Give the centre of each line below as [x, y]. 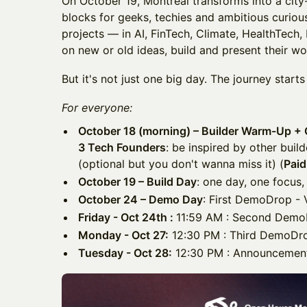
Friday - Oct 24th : [127, 217]
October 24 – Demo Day [140, 199]
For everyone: [97, 107]
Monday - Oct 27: [123, 235]
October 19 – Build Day [137, 181]
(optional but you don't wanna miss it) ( [181, 163]
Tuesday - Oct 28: [125, 253]
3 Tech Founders [122, 147]
